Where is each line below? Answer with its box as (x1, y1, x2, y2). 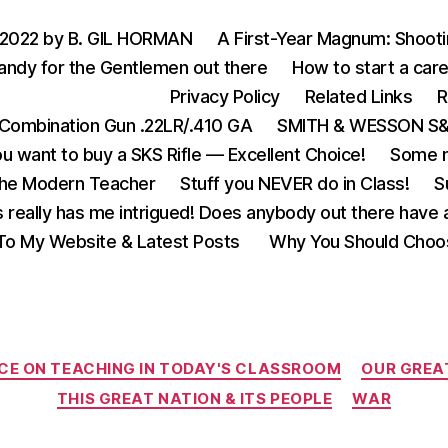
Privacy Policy (169, 86, 280, 107)
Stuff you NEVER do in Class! (180, 173, 410, 194)
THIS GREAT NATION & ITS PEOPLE (56, 388, 333, 408)
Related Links (304, 86, 413, 107)
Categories (223, 349, 312, 370)
